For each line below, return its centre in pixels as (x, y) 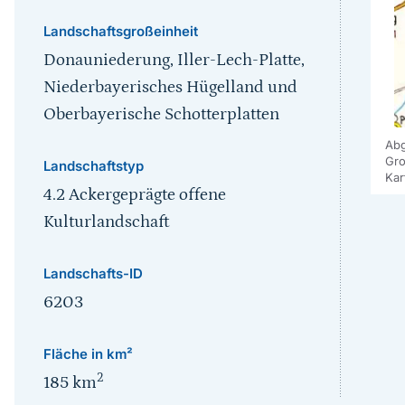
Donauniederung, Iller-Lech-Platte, (174, 60)
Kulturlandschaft (106, 222)
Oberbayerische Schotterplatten (161, 114)
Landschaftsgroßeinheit (120, 31)
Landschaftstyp (93, 166)
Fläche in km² (88, 354)
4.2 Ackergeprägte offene (134, 195)
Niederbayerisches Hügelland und (170, 87)
